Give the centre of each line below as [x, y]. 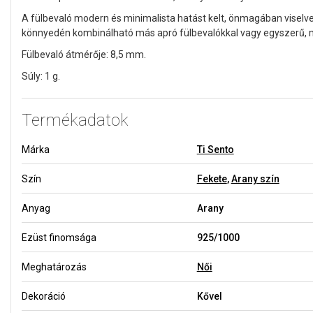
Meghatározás [54, 267]
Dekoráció [44, 296]
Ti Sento [215, 149]
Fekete [212, 179]
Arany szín [255, 179]
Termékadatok [75, 120]
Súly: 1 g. [41, 76]
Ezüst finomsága [59, 237]
